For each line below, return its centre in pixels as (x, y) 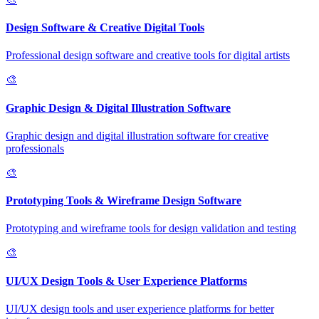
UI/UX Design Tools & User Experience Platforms (126, 281)
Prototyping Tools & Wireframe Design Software (124, 201)
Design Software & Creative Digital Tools (105, 28)
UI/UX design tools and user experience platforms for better (140, 308)
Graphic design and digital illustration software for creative (137, 135)
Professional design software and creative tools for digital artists (148, 56)
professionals (35, 148)
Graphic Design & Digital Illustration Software (118, 108)
